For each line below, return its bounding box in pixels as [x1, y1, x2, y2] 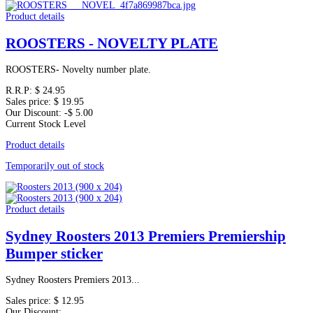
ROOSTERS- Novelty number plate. [6, 64, 151, 75]
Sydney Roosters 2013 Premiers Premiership [6, 227, 286, 245]
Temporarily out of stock [6, 161, 104, 172]
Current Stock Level [6, 119, 86, 130]
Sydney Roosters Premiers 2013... [6, 275, 140, 286]
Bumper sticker [6, 245, 103, 262]
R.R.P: [6, 85, 35, 96]
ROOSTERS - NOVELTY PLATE [6, 34, 218, 52]
